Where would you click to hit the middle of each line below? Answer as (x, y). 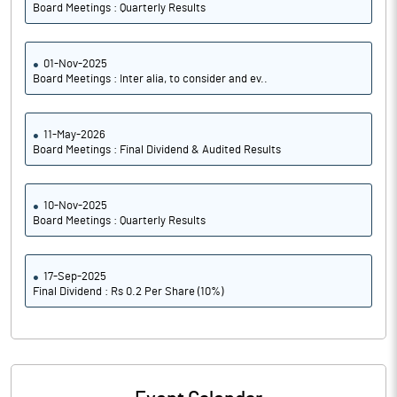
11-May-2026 (74, 135)
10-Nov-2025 (75, 206)
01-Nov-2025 (75, 64)
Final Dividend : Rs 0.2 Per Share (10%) (128, 292)
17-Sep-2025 (75, 277)
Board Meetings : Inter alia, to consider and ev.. (150, 79)
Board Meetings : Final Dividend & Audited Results (157, 150)
